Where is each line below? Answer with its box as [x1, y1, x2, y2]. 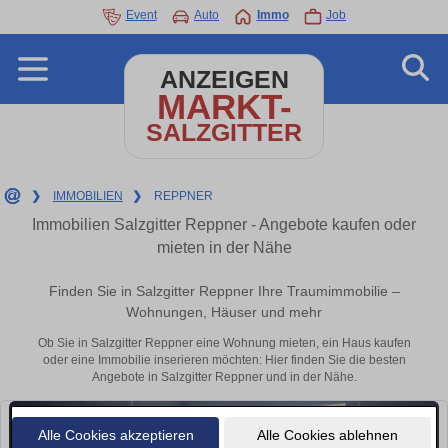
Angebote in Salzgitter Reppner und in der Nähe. [91, 370, 357, 385]
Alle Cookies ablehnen [256, 426, 398, 443]
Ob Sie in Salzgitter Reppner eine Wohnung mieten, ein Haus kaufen [37, 336, 411, 351]
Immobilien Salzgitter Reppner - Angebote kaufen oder [32, 216, 416, 233]
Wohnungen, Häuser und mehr [126, 304, 322, 321]
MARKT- [156, 87, 292, 126]
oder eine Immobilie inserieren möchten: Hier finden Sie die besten [42, 353, 406, 368]
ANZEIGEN [159, 66, 289, 93]
